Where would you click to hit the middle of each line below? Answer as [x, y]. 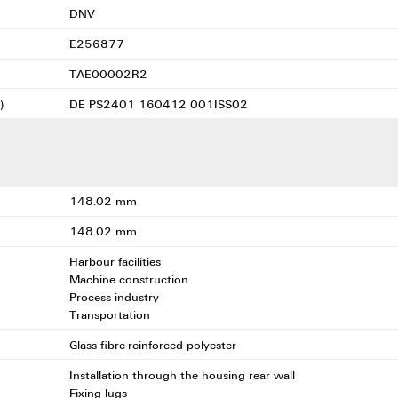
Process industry [115, 297]
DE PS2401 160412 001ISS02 [160, 103]
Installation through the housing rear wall [183, 374]
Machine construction [130, 279]
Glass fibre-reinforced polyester [154, 344]
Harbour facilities [116, 262]
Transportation [111, 315]
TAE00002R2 [110, 73]
